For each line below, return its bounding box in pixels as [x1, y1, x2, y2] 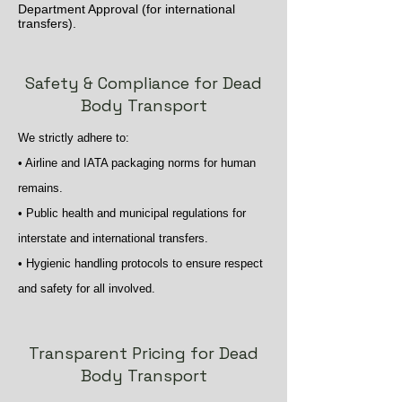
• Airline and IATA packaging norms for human [18, 156, 256, 170]
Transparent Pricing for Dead [29, 343, 258, 363]
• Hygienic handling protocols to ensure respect [18, 257, 263, 270]
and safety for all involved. [18, 282, 155, 295]
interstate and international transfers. [18, 232, 208, 245]
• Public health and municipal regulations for [18, 206, 246, 220]
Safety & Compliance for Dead [25, 73, 262, 93]
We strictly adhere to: [18, 131, 129, 144]
